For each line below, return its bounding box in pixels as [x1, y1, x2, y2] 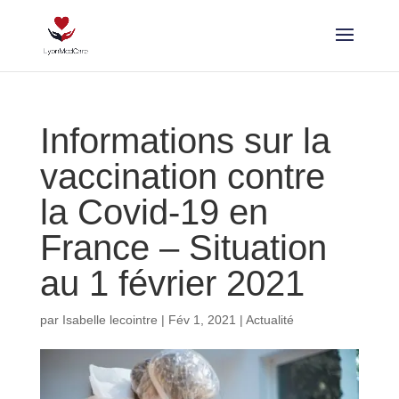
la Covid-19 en [39, 192, 268, 232]
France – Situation [39, 228, 327, 267]
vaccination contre [39, 157, 325, 196]
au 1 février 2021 [39, 264, 305, 303]
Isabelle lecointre [61, 313, 158, 327]
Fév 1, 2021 [167, 313, 236, 327]
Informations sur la [39, 121, 330, 160]
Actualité [245, 313, 294, 327]
